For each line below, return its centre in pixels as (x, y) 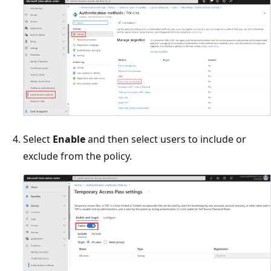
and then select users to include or (166, 139)
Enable (69, 139)
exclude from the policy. (77, 156)
